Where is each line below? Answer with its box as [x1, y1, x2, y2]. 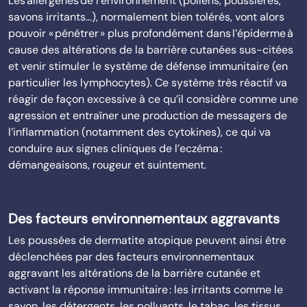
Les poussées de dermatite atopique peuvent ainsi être [8, 233, 286, 247]
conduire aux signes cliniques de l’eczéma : [8, 141, 222, 156]
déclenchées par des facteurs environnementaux [8, 249, 254, 264]
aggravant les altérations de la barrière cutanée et [8, 266, 260, 280]
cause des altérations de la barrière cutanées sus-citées [8, 42, 293, 57]
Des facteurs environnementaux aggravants [8, 210, 280, 228]
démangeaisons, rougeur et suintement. [8, 158, 206, 172]
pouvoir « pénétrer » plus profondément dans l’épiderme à [8, 26, 293, 40]
